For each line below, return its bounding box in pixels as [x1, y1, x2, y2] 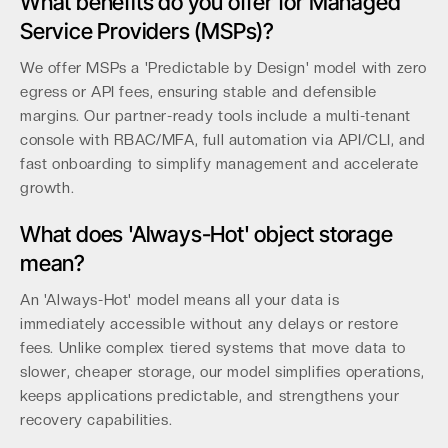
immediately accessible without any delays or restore [20, 315, 399, 333]
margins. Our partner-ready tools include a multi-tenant [20, 107, 412, 125]
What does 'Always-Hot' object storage [20, 221, 393, 247]
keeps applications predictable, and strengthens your [20, 387, 400, 405]
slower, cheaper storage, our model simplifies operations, [20, 363, 425, 381]
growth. [20, 179, 75, 197]
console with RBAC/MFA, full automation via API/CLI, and [20, 131, 427, 149]
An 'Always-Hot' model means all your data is [20, 291, 340, 309]
